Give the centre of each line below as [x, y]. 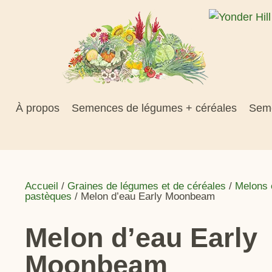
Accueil [42, 186]
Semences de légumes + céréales [155, 108]
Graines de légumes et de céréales [147, 186]
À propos [38, 108]
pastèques [49, 197]
